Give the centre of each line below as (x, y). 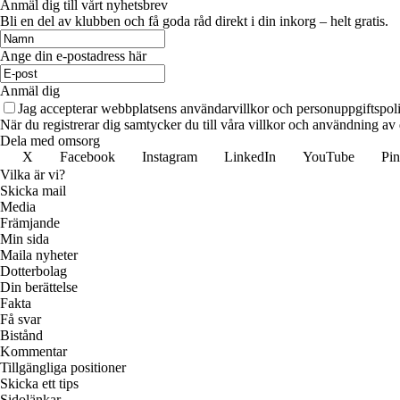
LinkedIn (250, 156)
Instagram (170, 156)
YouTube (329, 156)
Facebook (87, 156)
